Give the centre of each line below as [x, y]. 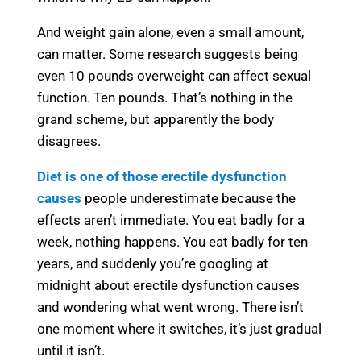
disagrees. [69, 141]
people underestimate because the [189, 198]
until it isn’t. [71, 350]
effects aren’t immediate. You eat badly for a [171, 220]
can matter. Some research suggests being [168, 54]
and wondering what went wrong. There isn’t [170, 307]
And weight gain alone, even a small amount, [170, 32]
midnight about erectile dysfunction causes [168, 285]
